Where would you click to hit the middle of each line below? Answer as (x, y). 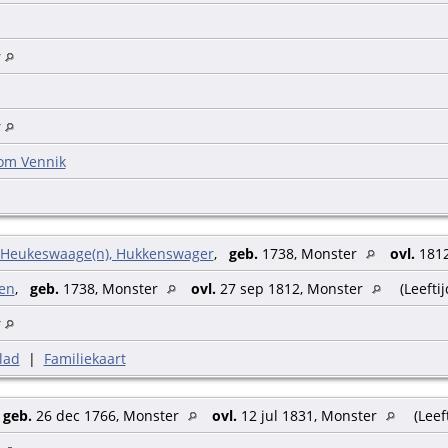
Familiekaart (84, 359)
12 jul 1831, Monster (308, 416)
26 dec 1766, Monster (107, 416)
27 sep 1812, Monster (291, 289)
